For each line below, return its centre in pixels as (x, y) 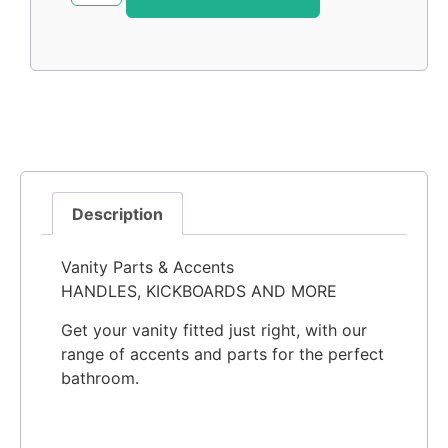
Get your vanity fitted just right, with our (214, 329)
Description (118, 213)
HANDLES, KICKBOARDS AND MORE (199, 291)
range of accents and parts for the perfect (222, 353)
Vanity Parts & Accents (147, 267)
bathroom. (100, 377)
